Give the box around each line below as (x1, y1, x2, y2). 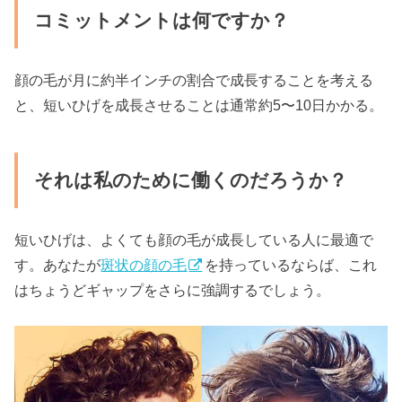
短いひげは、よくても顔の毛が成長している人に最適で (14, 232, 374, 249)
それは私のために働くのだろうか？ (33, 169, 347, 191)
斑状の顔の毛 (100, 257, 188, 274)
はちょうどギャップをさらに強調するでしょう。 (14, 282, 331, 299)
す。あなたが (14, 257, 101, 274)
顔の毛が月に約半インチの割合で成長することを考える (14, 72, 374, 89)
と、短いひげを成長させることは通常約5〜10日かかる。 (14, 97, 384, 114)
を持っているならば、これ (205, 257, 378, 274)
